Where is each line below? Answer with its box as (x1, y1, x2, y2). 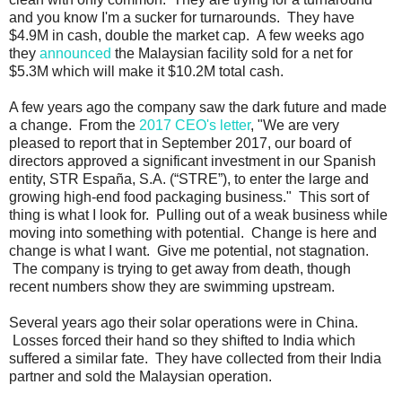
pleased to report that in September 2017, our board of (9, 135, 351, 151)
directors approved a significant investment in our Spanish (9, 153, 376, 169)
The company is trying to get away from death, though (9, 260, 351, 276)
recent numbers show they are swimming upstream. (9, 278, 335, 294)
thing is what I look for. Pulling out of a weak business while (9, 206, 388, 223)
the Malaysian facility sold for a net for (111, 45, 353, 61)
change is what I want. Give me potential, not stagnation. (9, 242, 369, 258)
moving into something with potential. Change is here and (9, 224, 377, 240)
